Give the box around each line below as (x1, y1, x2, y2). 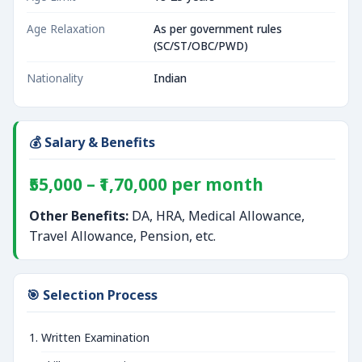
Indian (154, 70, 187, 86)
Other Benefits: (29, 207, 128, 225)
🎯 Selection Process (27, 286, 158, 304)
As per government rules (154, 21, 282, 36)
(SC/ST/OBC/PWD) (154, 38, 248, 53)
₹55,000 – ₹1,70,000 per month (29, 173, 263, 196)
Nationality (27, 70, 83, 86)
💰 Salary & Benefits (29, 133, 155, 151)
